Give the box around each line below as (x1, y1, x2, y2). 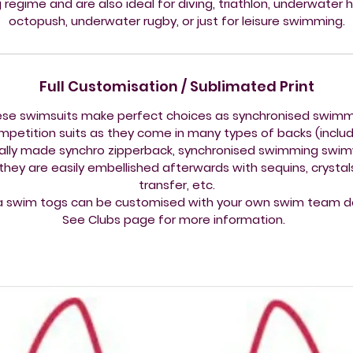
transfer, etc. (138, 176, 215, 194)
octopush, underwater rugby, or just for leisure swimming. (8, 13, 345, 30)
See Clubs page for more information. (61, 211, 292, 229)
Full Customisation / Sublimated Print (39, 76, 314, 97)
